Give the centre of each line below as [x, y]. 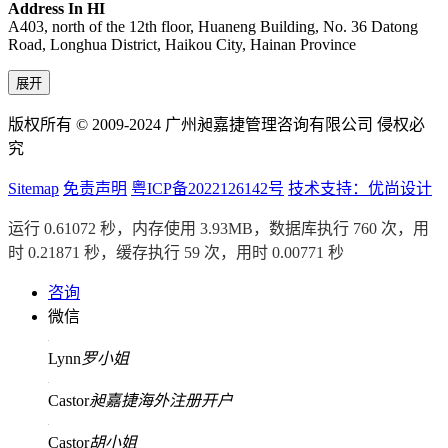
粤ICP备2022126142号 [207, 189]
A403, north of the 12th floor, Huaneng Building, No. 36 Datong [213, 27]
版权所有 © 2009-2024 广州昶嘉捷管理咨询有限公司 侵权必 [216, 125]
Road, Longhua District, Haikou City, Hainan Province [182, 45]
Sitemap [33, 189]
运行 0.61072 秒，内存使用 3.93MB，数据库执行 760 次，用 [218, 229]
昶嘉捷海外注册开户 [161, 401]
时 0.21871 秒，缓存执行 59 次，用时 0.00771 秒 [176, 253]
